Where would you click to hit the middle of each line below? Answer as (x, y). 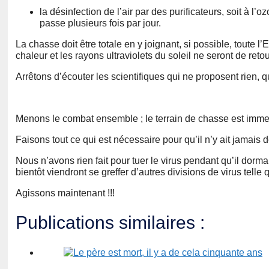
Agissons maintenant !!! (65, 193)
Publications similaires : (110, 223)
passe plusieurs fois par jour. (100, 23)
